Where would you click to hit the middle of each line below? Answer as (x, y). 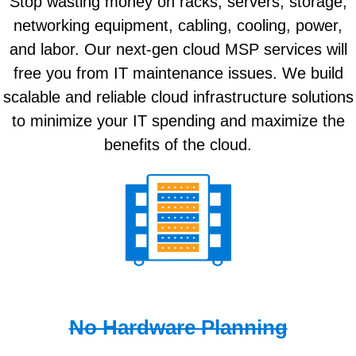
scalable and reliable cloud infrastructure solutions (178, 97)
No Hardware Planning (178, 327)
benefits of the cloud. (178, 144)
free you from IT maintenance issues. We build (178, 73)
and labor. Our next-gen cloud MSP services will (178, 49)
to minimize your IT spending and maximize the (178, 120)
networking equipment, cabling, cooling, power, (178, 25)
